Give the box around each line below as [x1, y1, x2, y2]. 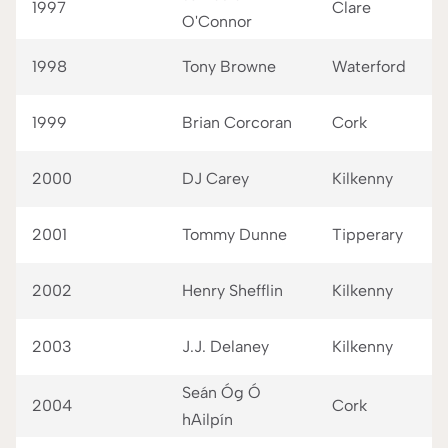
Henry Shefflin [182, 281, 283, 301]
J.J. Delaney [182, 337, 269, 357]
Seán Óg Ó [182, 383, 261, 403]
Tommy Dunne [182, 225, 287, 245]
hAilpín [182, 410, 233, 430]
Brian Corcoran [182, 113, 292, 133]
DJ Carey [182, 169, 249, 189]
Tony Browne [182, 57, 276, 77]
